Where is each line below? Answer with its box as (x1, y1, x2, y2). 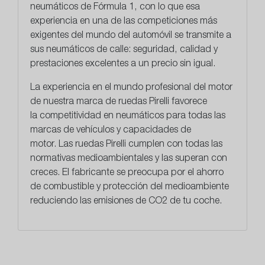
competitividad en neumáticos (40, 112, 164, 122)
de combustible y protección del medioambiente (30, 183, 229, 193)
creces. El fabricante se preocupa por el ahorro (30, 169, 224, 179)
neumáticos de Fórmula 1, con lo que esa (30, 3, 200, 13)
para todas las (164, 112, 225, 122)
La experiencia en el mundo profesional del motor (30, 83, 232, 93)
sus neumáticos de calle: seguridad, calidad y (30, 46, 218, 56)
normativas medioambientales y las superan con (30, 154, 227, 164)
